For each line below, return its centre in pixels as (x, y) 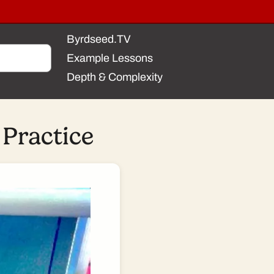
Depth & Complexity (114, 77)
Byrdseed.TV (98, 39)
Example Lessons (109, 58)
